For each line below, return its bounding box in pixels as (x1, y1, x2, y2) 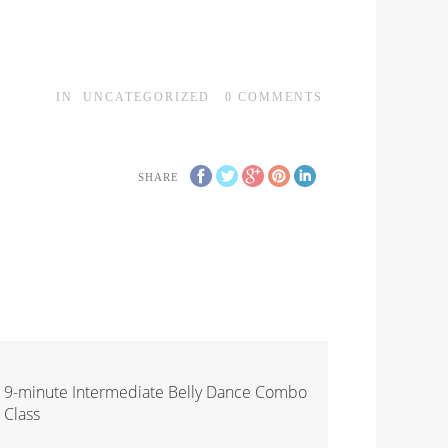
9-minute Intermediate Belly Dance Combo (3, 381, 307, 404)
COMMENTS (238, 90, 323, 105)
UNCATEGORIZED (83, 90, 210, 105)
